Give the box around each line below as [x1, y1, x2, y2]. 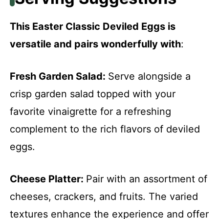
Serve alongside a [108, 70, 191, 82]
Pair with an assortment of [86, 173, 207, 185]
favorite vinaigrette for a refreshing [10, 106, 171, 117]
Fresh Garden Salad [10, 70, 103, 82]
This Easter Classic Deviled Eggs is [10, 21, 175, 32]
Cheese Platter [10, 173, 81, 185]
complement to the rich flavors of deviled [10, 123, 200, 135]
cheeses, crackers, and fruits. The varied [10, 191, 198, 202]
